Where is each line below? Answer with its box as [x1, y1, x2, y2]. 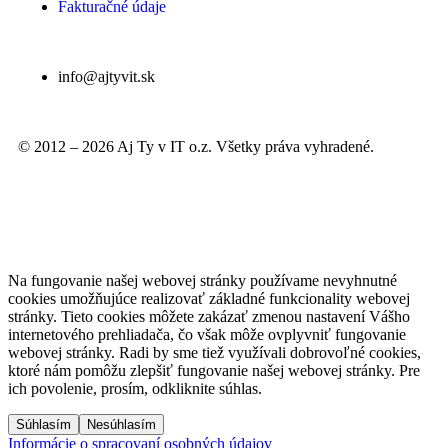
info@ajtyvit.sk [58, 68, 155, 85]
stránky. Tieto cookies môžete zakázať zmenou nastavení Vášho [8, 308, 410, 325]
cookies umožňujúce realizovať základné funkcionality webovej [8, 290, 410, 307]
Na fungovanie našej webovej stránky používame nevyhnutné [8, 272, 397, 289]
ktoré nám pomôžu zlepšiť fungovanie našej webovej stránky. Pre [8, 362, 420, 379]
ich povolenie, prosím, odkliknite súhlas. [8, 380, 262, 397]
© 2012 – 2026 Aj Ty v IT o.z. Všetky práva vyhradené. [18, 138, 374, 155]
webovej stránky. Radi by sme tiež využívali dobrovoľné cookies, [8, 344, 421, 361]
